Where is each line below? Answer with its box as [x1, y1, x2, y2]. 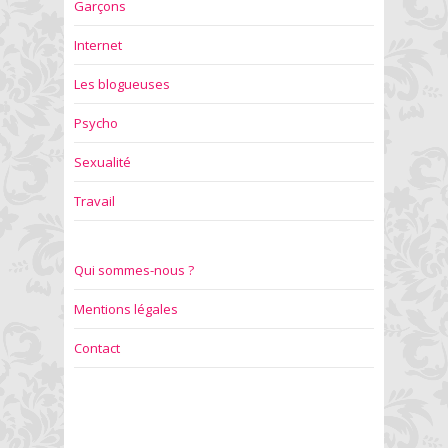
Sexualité [74, 152, 131, 171]
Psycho [74, 113, 118, 132]
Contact [74, 338, 120, 357]
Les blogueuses [74, 74, 170, 93]
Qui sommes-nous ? [74, 260, 194, 279]
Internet [74, 35, 122, 54]
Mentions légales [74, 299, 178, 318]
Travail [74, 191, 115, 210]
